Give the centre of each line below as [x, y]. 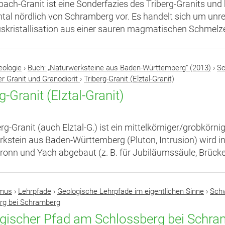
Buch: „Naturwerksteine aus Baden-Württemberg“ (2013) [119, 68]
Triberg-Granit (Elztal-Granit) [129, 79]
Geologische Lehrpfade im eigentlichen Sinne [131, 191]
